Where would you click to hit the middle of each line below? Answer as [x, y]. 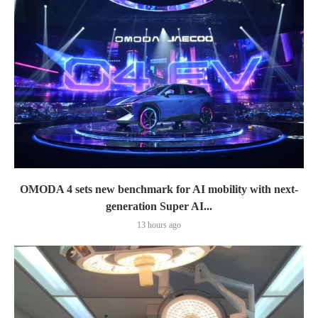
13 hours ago [159, 225]
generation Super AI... [159, 207]
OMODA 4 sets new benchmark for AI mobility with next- [159, 190]
